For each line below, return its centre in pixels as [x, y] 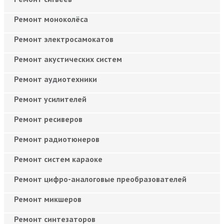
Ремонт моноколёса [51, 19]
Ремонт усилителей [50, 99]
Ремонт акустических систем [68, 59]
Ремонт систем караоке [58, 159]
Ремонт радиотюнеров [57, 139]
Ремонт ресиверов [48, 119]
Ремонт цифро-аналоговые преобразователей [100, 179]
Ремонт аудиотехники [55, 79]
